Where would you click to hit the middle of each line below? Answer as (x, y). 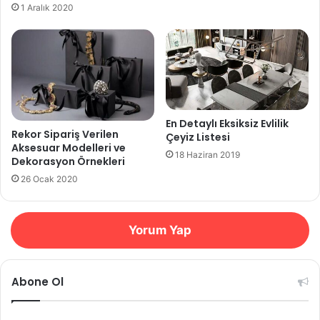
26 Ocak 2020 (49, 179)
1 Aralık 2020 (47, 8)
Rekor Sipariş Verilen (65, 135)
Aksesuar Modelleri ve (69, 148)
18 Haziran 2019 (207, 155)
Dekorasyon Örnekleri (68, 162)
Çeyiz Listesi (198, 137)
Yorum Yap (160, 230)
